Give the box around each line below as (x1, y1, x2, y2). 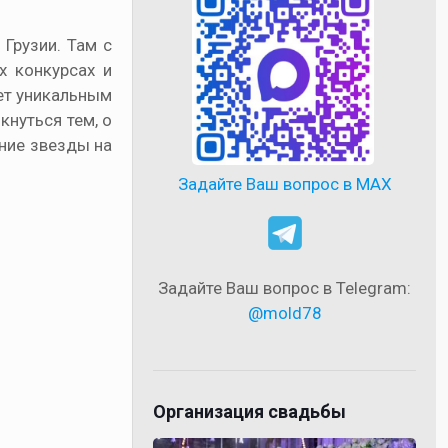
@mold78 (247, 302, 322, 323)
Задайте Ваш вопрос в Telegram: (158, 277, 412, 298)
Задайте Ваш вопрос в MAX (177, 173, 392, 194)
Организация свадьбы (153, 400, 347, 422)
